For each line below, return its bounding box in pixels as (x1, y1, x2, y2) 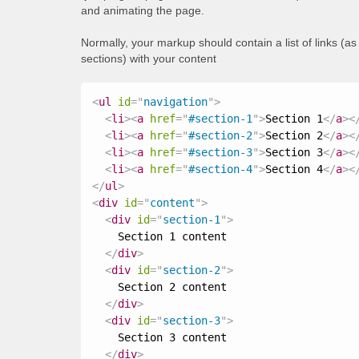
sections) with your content (80, 52, 216, 65)
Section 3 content (91, 331, 227, 344)
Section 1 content (91, 230, 227, 243)
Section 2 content (91, 280, 227, 293)
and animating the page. (80, 4, 204, 17)
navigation (143, 95, 208, 108)
